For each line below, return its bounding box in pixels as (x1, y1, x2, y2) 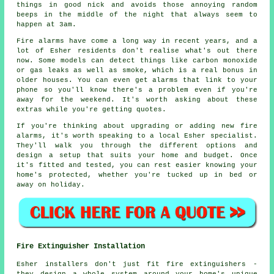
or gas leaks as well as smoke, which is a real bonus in (17, 66, 257, 74)
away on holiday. (17, 180, 86, 188)
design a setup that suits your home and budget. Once (17, 151, 257, 159)
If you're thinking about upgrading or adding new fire (17, 122, 257, 130)
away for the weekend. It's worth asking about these (17, 95, 257, 103)
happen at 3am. (17, 20, 77, 28)
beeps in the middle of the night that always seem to (17, 10, 257, 18)
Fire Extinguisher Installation (17, 242, 146, 251)
